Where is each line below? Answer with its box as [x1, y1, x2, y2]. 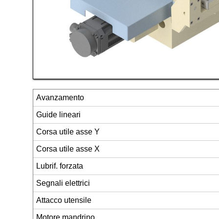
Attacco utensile [36, 196, 92, 204]
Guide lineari [36, 110, 81, 119]
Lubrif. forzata [36, 161, 84, 170]
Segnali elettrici [36, 178, 90, 187]
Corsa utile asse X [36, 144, 100, 153]
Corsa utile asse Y [36, 127, 100, 136]
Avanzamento [36, 93, 85, 102]
